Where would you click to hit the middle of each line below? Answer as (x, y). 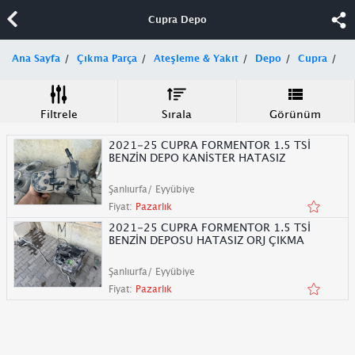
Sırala (177, 114)
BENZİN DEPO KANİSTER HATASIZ (197, 157)
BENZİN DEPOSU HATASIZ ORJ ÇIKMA (206, 240)
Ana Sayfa (36, 58)
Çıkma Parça (107, 58)
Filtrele (59, 114)
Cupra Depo (177, 19)
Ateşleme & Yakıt (196, 58)
